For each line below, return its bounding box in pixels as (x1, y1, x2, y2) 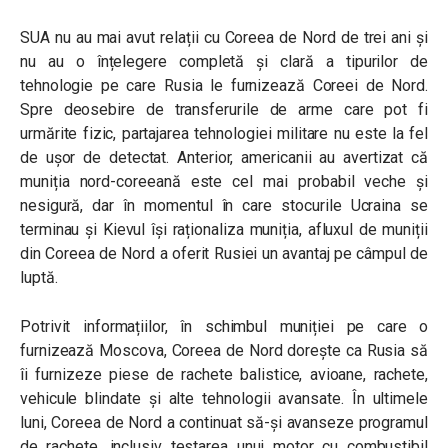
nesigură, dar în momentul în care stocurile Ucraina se (20, 196, 428, 215)
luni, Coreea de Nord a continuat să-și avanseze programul (20, 413, 428, 432)
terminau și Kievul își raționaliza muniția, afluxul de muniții (20, 220, 428, 239)
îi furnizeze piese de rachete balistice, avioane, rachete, (20, 365, 428, 384)
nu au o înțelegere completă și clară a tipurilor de (20, 52, 428, 71)
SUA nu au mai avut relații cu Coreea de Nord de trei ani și (20, 28, 428, 47)
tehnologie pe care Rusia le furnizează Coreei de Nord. (20, 76, 428, 95)
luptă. (20, 268, 58, 287)
